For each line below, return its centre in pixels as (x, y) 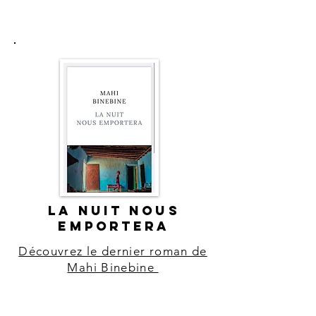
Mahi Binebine (113, 267)
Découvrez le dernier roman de (113, 251)
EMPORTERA (114, 226)
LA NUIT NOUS (114, 211)
